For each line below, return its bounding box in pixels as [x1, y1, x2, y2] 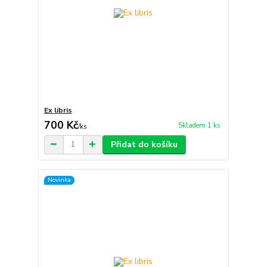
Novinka [47, 175, 71, 185]
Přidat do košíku [110, 138, 178, 150]
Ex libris [44, 105, 72, 115]
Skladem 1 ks [178, 121, 221, 131]
